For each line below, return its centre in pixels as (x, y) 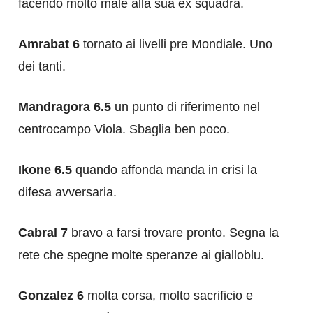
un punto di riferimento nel (185, 107)
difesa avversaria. (67, 192)
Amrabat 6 (49, 44)
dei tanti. (42, 66)
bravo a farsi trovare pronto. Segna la (173, 232)
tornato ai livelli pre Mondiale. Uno (176, 44)
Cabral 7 (43, 232)
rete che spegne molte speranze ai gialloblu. (141, 255)
